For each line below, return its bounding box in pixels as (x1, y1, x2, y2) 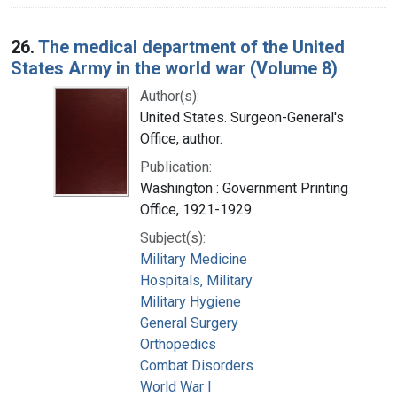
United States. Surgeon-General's (140, 108, 344, 126)
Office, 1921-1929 (140, 200, 252, 218)
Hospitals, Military (140, 271, 253, 289)
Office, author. (140, 129, 222, 147)
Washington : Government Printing (140, 179, 348, 197)
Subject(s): (140, 229, 206, 246)
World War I (140, 378, 212, 395)
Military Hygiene (140, 292, 241, 310)
